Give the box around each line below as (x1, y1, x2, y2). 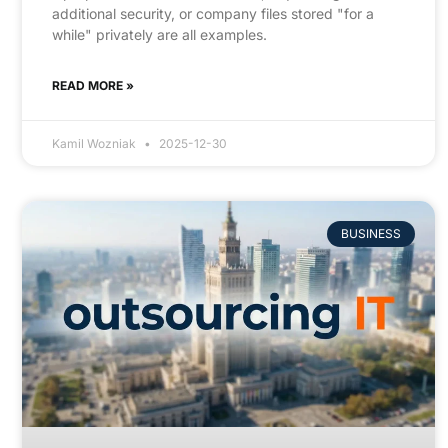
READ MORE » (52, 77, 134, 93)
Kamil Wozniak (52, 135, 139, 151)
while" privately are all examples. (52, 25, 267, 43)
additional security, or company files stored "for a (52, 4, 374, 22)
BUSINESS (340, 225, 401, 241)
